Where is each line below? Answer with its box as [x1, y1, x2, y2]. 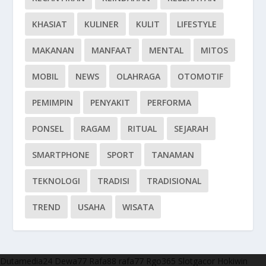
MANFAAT [91, 44, 132, 56]
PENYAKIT [90, 96, 131, 108]
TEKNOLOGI [32, 175, 81, 186]
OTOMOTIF [178, 70, 224, 82]
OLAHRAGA [116, 70, 161, 82]
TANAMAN [151, 148, 195, 160]
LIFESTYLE [177, 18, 217, 30]
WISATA [122, 201, 154, 213]
